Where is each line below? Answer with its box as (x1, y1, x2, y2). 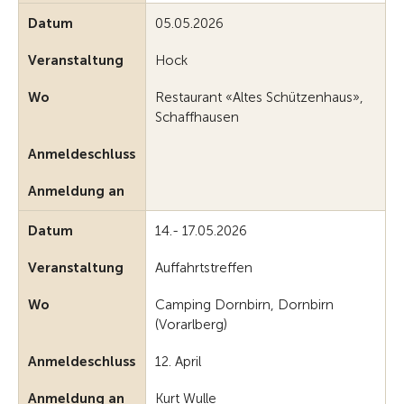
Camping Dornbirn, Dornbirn (155, 297, 334, 314)
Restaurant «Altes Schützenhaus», (155, 89, 363, 106)
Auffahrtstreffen (155, 260, 252, 277)
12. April (155, 353, 201, 371)
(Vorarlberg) (155, 317, 227, 334)
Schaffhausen (155, 109, 239, 126)
